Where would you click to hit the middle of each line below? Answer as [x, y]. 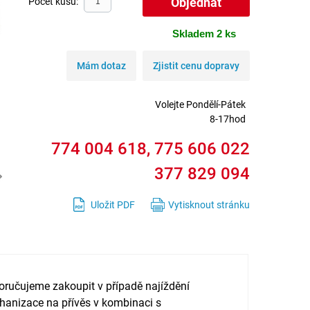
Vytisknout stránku [209, 204]
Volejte [170, 104]
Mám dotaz [101, 65]
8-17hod [228, 119]
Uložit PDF [113, 204]
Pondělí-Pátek [215, 104]
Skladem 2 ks [204, 34]
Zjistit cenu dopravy [196, 65]
